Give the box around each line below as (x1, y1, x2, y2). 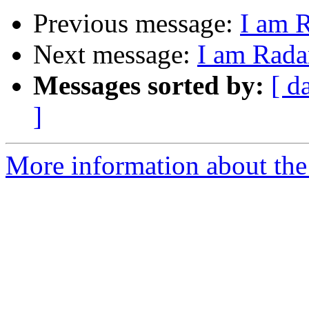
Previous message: (33, 8, 240, 39)
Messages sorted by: (33, 70, 264, 101)
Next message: (33, 39, 197, 70)
